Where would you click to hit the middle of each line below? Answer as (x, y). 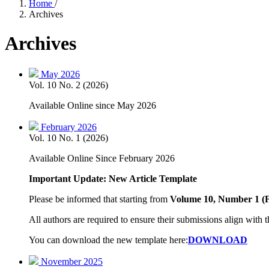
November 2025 (72, 261)
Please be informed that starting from (99, 199)
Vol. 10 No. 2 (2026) (68, 85)
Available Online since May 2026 (92, 105)
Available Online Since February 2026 (102, 158)
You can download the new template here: (108, 240)
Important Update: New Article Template (113, 178)
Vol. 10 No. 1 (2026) (68, 138)
